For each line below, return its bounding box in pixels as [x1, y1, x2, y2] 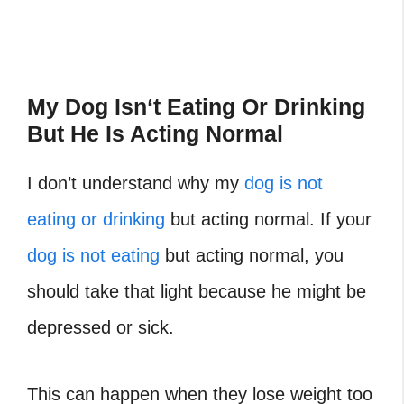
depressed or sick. [27, 317, 174, 338]
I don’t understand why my [27, 173, 244, 194]
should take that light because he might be [27, 281, 366, 302]
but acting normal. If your [165, 209, 372, 230]
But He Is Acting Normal [27, 121, 283, 147]
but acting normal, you [160, 245, 344, 266]
